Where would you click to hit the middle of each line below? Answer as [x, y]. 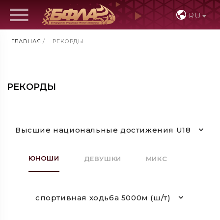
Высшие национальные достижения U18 [103, 130]
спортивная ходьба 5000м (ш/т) [103, 197]
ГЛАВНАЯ [26, 41]
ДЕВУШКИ [102, 159]
